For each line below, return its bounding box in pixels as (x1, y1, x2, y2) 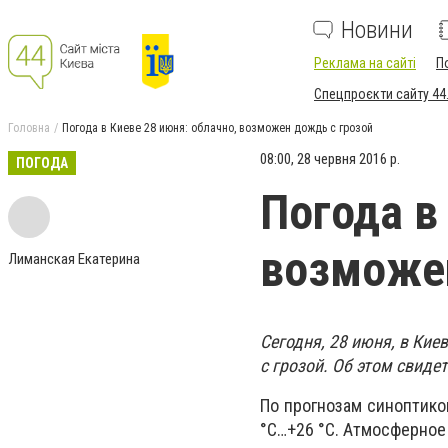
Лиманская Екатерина (8, 250, 140, 268)
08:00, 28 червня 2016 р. (260, 150, 400, 168)
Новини (341, 16, 413, 44)
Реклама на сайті (314, 55, 416, 71)
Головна (8, 121, 50, 135)
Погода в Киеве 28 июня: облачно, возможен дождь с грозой (62, 121, 373, 135)
